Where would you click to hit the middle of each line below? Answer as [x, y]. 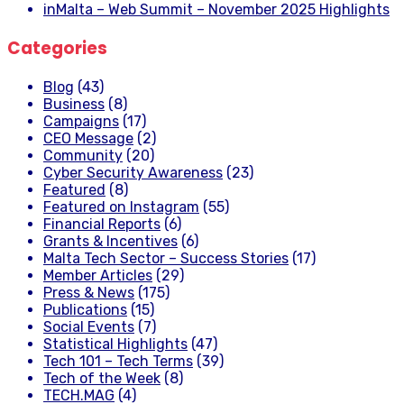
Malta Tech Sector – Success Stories [166, 258]
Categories [57, 49]
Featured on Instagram [121, 207]
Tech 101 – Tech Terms [118, 361]
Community [83, 155]
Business [74, 104]
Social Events [89, 326]
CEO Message [88, 138]
